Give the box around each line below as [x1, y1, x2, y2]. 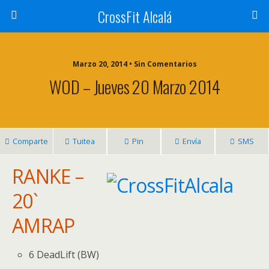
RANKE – [12, 163, 84, 189]
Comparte [13, 136, 48, 147]
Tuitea [73, 136, 95, 147]
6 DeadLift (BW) [29, 248, 100, 261]
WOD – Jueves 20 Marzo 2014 [49, 74, 220, 99]
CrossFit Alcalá [97, 5, 172, 27]
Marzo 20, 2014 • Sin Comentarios [72, 59, 197, 69]
